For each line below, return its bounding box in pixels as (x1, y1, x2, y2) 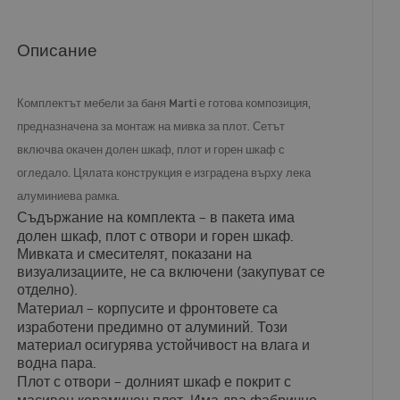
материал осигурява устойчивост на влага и (17, 336, 311, 354)
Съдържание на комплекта (17, 207, 196, 228)
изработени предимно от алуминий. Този (17, 318, 288, 337)
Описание (17, 37, 98, 62)
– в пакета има (196, 208, 296, 227)
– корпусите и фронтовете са (83, 299, 279, 318)
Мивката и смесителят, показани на (17, 245, 253, 263)
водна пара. (17, 354, 97, 372)
